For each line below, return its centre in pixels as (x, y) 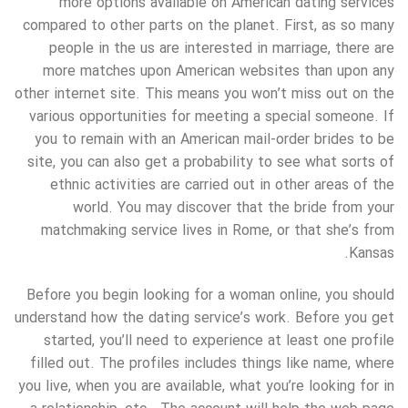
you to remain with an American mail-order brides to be (214, 140)
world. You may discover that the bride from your (234, 209)
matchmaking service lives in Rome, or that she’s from (218, 231)
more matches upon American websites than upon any (219, 72)
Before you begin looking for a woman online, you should (210, 295)
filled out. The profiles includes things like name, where (212, 363)
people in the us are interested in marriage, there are (222, 49)
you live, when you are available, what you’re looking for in (206, 386)
